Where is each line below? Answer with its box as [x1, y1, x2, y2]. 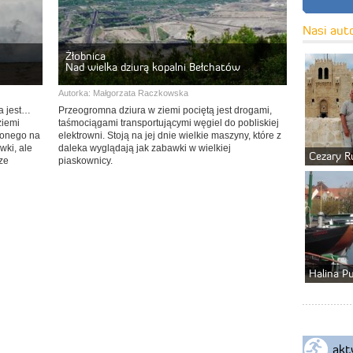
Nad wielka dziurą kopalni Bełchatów [65, 60, 240, 74]
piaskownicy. [58, 155, 113, 166]
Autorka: [58, 88, 93, 98]
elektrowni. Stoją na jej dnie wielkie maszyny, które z [58, 130, 281, 141]
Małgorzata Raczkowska [93, 88, 188, 98]
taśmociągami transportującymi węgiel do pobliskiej [58, 117, 279, 128]
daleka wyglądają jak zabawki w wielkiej [58, 143, 231, 154]
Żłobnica [65, 49, 106, 63]
